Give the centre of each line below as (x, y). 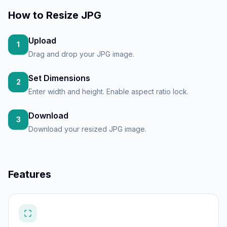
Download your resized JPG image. (87, 129)
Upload (42, 41)
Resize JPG (74, 15)
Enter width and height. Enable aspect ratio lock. (108, 91)
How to (27, 15)
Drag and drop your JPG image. (81, 54)
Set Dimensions (59, 78)
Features (30, 174)
